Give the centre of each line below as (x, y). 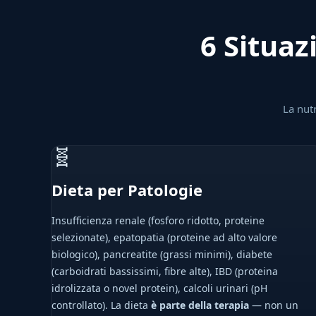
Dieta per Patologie (127, 190)
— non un (274, 305)
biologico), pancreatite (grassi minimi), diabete (162, 254)
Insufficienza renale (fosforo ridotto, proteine (158, 220)
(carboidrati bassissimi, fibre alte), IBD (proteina (165, 271)
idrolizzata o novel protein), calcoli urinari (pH (159, 288)
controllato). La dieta (101, 305)
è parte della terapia (200, 305)
